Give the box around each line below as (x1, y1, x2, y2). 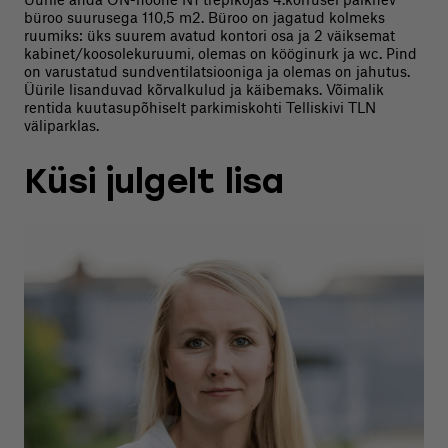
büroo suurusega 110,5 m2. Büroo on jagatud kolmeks (24, 8, 385, 27)
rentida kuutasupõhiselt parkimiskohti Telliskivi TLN (24, 98, 376, 117)
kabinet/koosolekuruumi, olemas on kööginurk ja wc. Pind (24, 44, 417, 63)
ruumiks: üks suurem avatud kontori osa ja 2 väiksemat (24, 26, 395, 45)
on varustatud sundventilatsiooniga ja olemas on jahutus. (24, 62, 410, 81)
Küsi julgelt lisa (24, 167, 284, 203)
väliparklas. (24, 116, 99, 135)
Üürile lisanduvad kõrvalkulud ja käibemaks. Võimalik (24, 80, 384, 99)
